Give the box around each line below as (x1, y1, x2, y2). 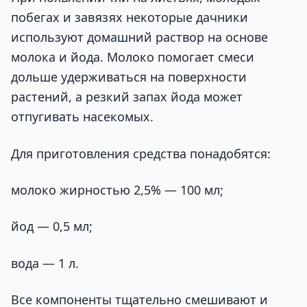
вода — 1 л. (11, 254, 79, 271)
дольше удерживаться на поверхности (11, 69, 247, 86)
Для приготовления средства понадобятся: (11, 145, 271, 162)
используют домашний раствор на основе (11, 29, 268, 46)
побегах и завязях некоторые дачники (11, 9, 248, 26)
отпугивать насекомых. (11, 108, 153, 125)
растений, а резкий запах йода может (11, 88, 243, 106)
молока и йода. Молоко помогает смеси (11, 49, 254, 66)
